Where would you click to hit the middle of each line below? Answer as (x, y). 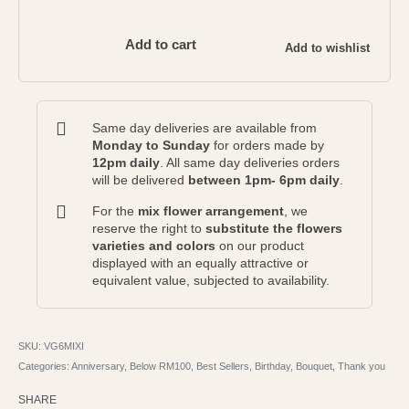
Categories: (45, 367)
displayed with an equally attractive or (200, 263)
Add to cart (160, 45)
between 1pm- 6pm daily (264, 180)
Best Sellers (223, 367)
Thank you (362, 367)
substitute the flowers (274, 229)
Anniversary (98, 367)
